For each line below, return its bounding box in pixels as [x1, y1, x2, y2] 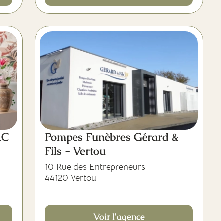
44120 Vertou [45, 172, 96, 183]
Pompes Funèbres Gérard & [45, 130, 179, 144]
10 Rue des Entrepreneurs [45, 161, 145, 172]
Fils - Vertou [45, 144, 106, 158]
